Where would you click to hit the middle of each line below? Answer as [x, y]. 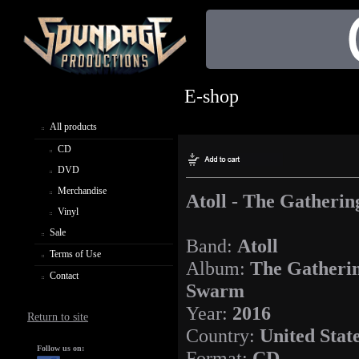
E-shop [212, 96]
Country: [223, 336]
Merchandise [82, 190]
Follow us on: [61, 348]
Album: [218, 268]
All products [73, 126]
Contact [64, 275]
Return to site [58, 317]
